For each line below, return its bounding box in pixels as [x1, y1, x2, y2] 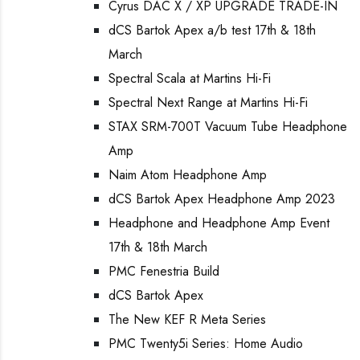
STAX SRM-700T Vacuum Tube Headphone [108, 117, 347, 136]
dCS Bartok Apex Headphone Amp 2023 [108, 190, 335, 208]
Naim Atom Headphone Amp [108, 166, 267, 184]
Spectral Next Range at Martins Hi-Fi [108, 93, 308, 112]
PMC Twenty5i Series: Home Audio [108, 334, 303, 353]
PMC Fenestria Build [108, 262, 219, 280]
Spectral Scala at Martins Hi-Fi [108, 69, 271, 88]
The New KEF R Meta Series [108, 310, 266, 329]
